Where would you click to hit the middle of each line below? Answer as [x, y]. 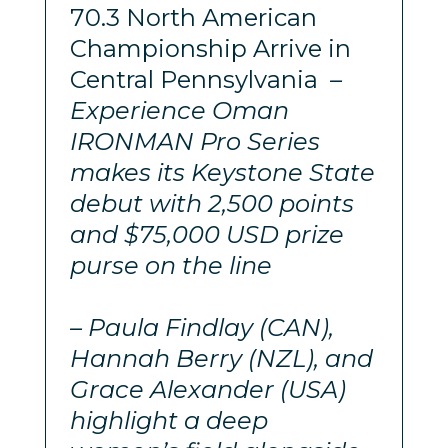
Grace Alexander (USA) [207, 389]
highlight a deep [168, 420]
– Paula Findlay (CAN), [201, 327]
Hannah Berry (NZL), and [221, 358]
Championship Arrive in [210, 48]
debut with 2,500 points [211, 203]
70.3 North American [193, 17]
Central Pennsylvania [199, 79]
